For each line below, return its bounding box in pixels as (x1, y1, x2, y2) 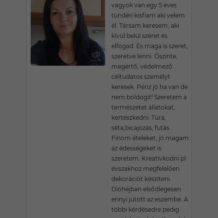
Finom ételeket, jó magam (111, 134, 189, 142)
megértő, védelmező (111, 63, 172, 70)
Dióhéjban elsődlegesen (111, 185, 181, 193)
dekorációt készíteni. (111, 175, 171, 182)
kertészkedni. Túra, (111, 114, 166, 121)
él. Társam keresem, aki (111, 22, 179, 29)
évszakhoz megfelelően (111, 165, 180, 172)
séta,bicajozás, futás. (111, 124, 171, 131)
